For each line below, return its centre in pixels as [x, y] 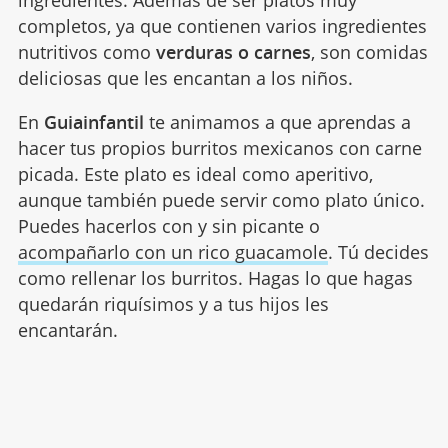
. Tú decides [378, 252]
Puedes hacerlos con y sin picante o [168, 226]
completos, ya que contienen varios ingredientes [222, 26]
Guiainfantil [93, 122]
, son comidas [369, 52]
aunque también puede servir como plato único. [221, 200]
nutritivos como [86, 52]
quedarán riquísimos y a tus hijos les [173, 304]
